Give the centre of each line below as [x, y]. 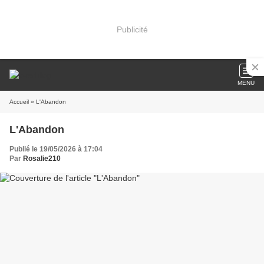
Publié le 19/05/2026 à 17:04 [56, 149]
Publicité [132, 29]
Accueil [19, 102]
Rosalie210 [42, 159]
